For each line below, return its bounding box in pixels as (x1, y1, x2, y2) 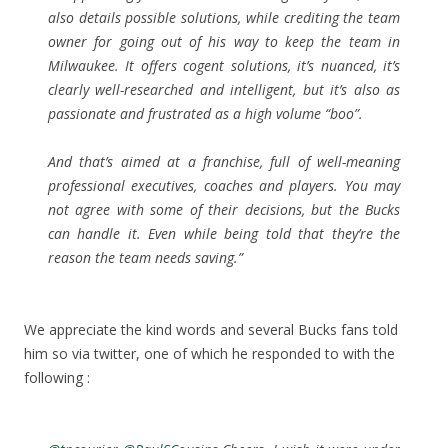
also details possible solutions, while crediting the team (48, 7, 400, 27)
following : (24, 367, 90, 387)
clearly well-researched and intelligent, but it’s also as (48, 79, 400, 99)
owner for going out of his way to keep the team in (48, 31, 400, 51)
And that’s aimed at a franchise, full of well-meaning (48, 151, 400, 171)
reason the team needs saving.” (48, 247, 243, 267)
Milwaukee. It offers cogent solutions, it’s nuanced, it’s (48, 55, 400, 75)
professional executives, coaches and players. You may (48, 175, 400, 195)
